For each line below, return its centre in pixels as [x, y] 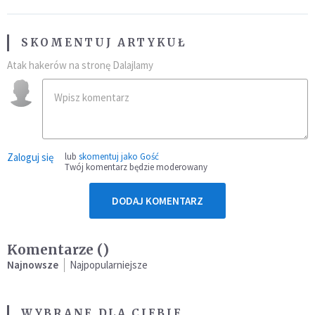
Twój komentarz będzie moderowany [136, 167]
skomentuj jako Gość [119, 157]
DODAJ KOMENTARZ [157, 201]
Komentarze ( [55, 250]
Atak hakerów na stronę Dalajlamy [80, 65]
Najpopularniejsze [109, 265]
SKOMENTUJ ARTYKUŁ [104, 43]
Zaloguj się [30, 157]
